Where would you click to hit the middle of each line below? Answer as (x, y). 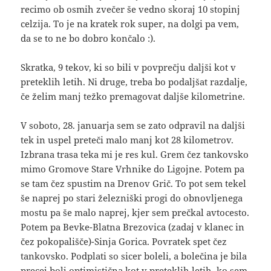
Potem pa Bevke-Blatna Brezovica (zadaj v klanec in (133, 227)
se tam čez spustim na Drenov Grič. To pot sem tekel (134, 184)
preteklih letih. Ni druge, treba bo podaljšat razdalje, (134, 82)
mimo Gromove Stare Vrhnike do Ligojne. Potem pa (133, 169)
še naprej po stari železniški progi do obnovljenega (132, 198)
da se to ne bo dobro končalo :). (88, 38)
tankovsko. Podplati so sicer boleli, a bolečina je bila (134, 256)
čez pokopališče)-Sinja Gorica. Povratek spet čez (124, 242)
